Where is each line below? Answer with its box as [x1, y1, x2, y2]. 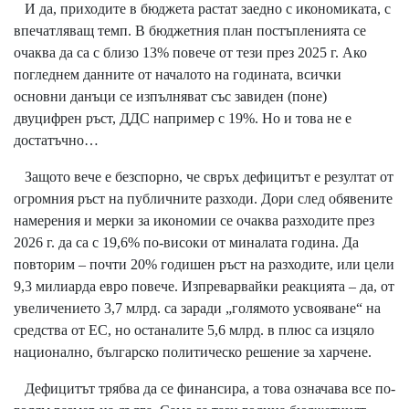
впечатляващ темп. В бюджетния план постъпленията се [14, 23, 366, 39]
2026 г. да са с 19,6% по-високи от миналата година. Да [14, 235, 359, 251]
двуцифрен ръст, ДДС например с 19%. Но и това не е [14, 110, 351, 127]
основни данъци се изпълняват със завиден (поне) [14, 89, 327, 105]
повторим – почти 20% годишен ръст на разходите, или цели [14, 257, 394, 273]
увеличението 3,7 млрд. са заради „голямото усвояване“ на [14, 300, 381, 317]
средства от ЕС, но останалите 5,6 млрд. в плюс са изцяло [14, 322, 374, 339]
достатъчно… [14, 132, 99, 149]
